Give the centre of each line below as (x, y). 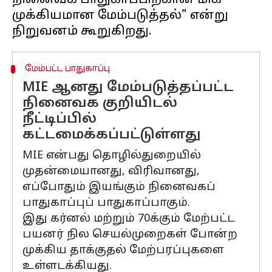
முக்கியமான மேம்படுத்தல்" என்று (120, 16)
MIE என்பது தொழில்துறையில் (112, 156)
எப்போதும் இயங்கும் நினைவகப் (119, 187)
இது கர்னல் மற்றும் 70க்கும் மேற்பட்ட (129, 219)
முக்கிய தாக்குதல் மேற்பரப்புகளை (123, 250)
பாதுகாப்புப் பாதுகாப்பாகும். (106, 203)
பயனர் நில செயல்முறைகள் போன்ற (130, 235)
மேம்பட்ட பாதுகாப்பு (67, 69)
